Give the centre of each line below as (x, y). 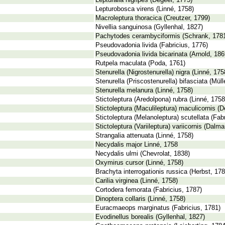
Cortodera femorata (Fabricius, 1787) (149, 190)
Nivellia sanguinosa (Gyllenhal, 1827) (149, 27)
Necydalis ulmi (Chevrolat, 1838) (143, 154)
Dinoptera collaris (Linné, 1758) (140, 199)
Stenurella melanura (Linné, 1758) (144, 90)
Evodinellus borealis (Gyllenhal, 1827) (150, 217)
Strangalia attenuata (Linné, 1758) (144, 136)
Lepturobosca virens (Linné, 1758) (145, 9)
